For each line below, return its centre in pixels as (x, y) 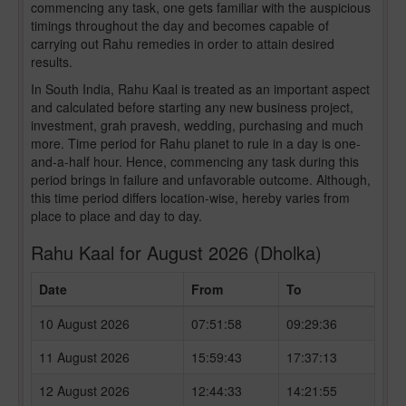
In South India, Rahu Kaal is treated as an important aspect (200, 89)
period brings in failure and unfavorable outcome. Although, (201, 179)
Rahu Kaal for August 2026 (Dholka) (176, 252)
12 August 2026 (84, 391)
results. (52, 62)
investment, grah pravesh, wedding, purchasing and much (197, 125)
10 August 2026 (84, 324)
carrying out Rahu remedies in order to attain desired (183, 43)
